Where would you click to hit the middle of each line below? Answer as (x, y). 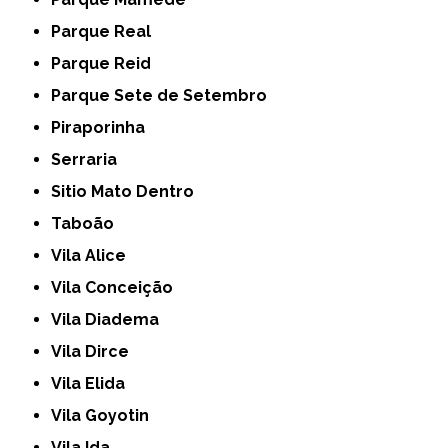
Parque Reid (106, 64)
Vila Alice (94, 256)
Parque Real (106, 32)
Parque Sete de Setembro (164, 96)
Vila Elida (94, 384)
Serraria (89, 160)
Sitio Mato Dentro (128, 192)
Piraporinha (103, 128)
